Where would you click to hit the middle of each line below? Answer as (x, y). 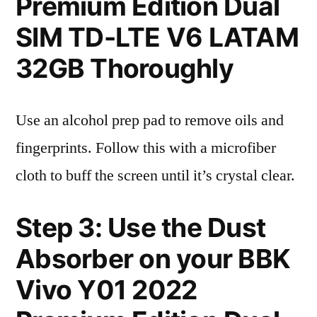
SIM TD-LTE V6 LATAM (157, 37)
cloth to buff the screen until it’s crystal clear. (155, 175)
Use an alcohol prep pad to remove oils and (150, 120)
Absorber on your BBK (153, 259)
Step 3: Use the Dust (141, 227)
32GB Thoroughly (125, 68)
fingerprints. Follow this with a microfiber (146, 148)
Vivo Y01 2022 (106, 290)
